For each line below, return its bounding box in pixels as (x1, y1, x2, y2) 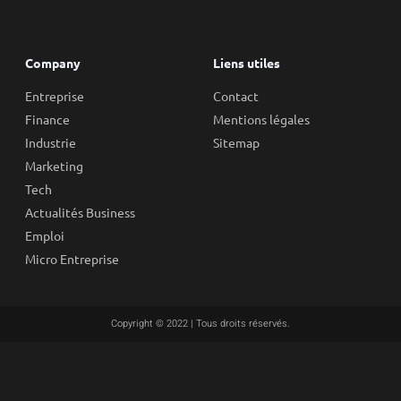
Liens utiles (213, 55, 280, 72)
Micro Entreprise (25, 251, 119, 268)
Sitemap (213, 134, 260, 151)
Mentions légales (213, 111, 310, 128)
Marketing (25, 158, 83, 175)
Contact (213, 88, 259, 105)
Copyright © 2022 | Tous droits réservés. (111, 316, 290, 332)
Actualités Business (25, 204, 135, 221)
